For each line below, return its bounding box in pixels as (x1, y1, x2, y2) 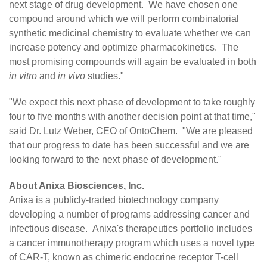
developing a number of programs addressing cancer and (9, 209, 250, 220)
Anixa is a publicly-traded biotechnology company (9, 195, 219, 206)
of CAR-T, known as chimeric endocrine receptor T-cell (9, 252, 238, 263)
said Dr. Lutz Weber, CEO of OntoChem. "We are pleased (9, 126, 253, 136)
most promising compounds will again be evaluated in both (9, 57, 256, 67)
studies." (85, 71, 124, 82)
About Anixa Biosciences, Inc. (9, 181, 144, 191)
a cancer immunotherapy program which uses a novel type (9, 238, 254, 249)
